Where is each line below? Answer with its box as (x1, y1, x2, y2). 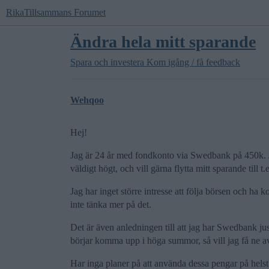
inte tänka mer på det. (70, 199, 151, 210)
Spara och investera (70, 57, 144, 67)
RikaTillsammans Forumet (6, 7, 106, 17)
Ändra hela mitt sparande (70, 32, 256, 51)
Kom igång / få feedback (147, 57, 240, 67)
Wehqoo (70, 95, 104, 105)
